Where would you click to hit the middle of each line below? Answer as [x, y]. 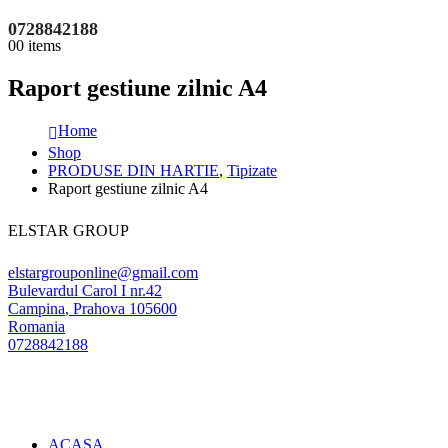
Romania [36, 327]
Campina [36, 309]
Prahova [99, 309]
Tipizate [252, 171]
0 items [38, 46]
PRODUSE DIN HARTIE [133, 171]
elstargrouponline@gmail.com [103, 273]
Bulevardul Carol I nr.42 [85, 291]
